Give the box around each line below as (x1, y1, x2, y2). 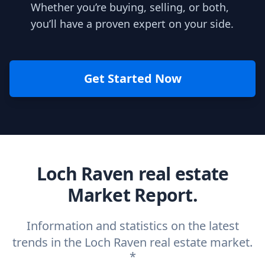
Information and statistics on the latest (26, 218, 239, 234)
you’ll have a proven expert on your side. (31, 17, 234, 31)
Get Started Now (83, 70, 182, 86)
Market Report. (67, 183, 198, 207)
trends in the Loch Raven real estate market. (12, 234, 253, 250)
